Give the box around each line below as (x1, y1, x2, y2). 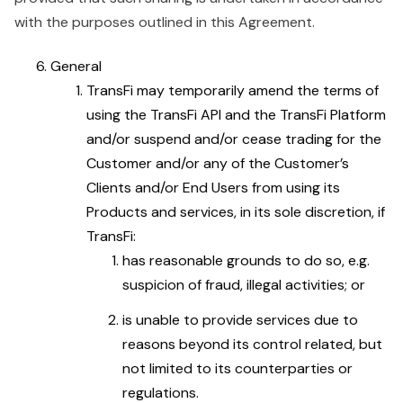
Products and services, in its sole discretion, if (86, 202, 385, 221)
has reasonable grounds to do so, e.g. (122, 251, 370, 270)
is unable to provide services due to (122, 310, 358, 329)
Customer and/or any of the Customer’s (86, 154, 349, 173)
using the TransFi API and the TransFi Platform (86, 105, 386, 124)
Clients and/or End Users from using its (86, 178, 340, 197)
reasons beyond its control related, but (122, 335, 382, 354)
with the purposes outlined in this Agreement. (14, 13, 315, 31)
